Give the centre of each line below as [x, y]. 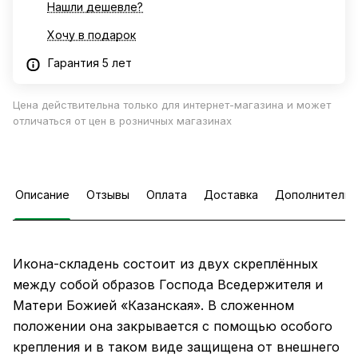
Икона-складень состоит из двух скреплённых [165, 264]
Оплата [167, 195]
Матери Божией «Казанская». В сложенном [153, 306]
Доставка [231, 195]
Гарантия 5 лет [90, 63]
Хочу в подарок [91, 35]
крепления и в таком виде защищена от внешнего [176, 347]
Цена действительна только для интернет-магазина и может [172, 105]
